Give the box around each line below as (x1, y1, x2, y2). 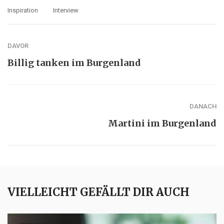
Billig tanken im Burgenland (7, 57, 141, 69)
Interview (53, 6, 78, 14)
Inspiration (7, 6, 38, 14)
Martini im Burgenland (108, 117, 216, 129)
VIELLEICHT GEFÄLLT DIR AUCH (7, 185, 189, 199)
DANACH (189, 102, 216, 110)
